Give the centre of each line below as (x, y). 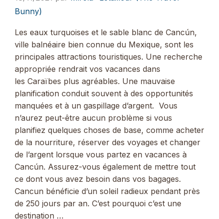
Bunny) (28, 11)
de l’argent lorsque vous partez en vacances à (101, 155)
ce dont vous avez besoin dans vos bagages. (98, 179)
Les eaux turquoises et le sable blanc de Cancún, (106, 33)
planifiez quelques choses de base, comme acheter (109, 130)
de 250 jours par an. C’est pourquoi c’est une (98, 204)
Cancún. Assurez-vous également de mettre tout (105, 167)
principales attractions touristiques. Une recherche (109, 57)
